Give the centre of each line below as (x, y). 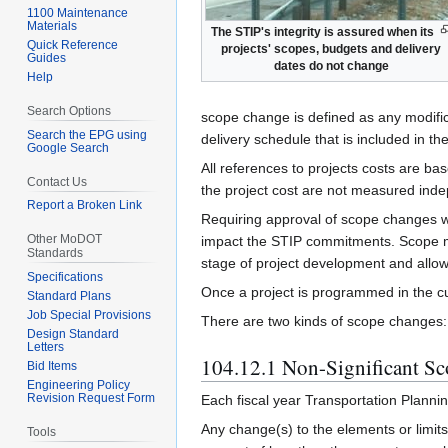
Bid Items (52, 366)
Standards (55, 253)
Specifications (65, 277)
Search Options (69, 110)
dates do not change (331, 66)
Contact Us (57, 181)
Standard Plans (69, 296)
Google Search (68, 147)
